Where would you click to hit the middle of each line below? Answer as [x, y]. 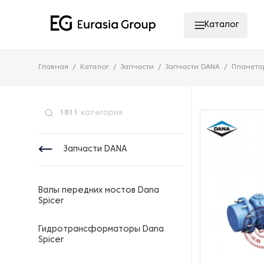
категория [100, 113]
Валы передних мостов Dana [99, 191]
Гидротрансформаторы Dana [101, 230]
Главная [53, 67]
